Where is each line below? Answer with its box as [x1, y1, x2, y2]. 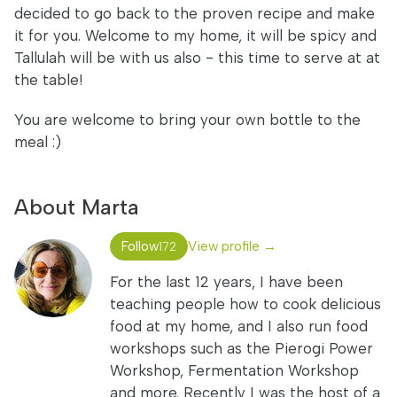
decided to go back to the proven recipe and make [14, 4, 375, 22]
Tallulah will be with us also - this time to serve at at [14, 49, 380, 66]
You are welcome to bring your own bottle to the [14, 111, 361, 128]
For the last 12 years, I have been [110, 273, 343, 291]
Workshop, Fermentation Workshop [110, 362, 359, 379]
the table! [14, 71, 82, 89]
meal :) [14, 133, 61, 151]
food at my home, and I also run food [110, 317, 368, 335]
